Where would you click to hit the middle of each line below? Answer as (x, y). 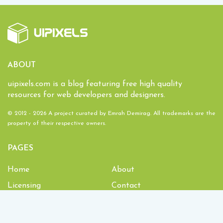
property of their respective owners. (57, 123)
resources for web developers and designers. (86, 95)
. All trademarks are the (183, 113)
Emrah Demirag (129, 113)
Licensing (24, 186)
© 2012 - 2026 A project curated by (58, 113)
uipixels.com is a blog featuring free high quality (95, 84)
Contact (126, 186)
